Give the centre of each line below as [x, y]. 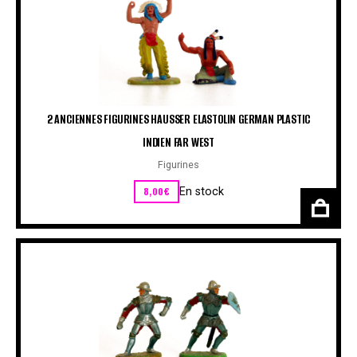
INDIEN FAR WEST [178, 143]
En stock [201, 191]
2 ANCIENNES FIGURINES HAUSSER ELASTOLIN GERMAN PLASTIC [178, 120]
